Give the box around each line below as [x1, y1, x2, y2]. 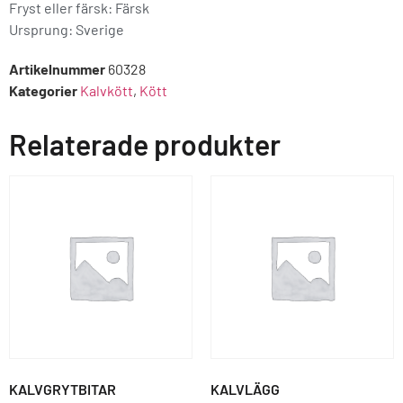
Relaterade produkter [9, 126, 281, 161]
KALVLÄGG [210, 380, 280, 398]
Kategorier [9, 81, 77, 99]
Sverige [76, 20, 124, 38]
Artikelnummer [9, 59, 108, 77]
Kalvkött [80, 81, 133, 99]
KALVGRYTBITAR [9, 380, 116, 398]
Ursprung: [9, 20, 73, 38]
